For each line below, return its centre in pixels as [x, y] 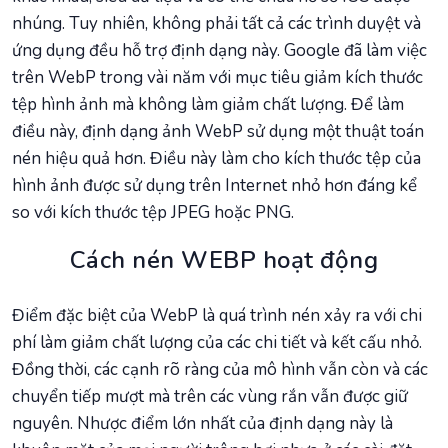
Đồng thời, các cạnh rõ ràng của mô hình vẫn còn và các [220, 370]
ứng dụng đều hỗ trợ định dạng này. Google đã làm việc [219, 51]
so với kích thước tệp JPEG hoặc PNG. [153, 213]
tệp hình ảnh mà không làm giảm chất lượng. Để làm [208, 105]
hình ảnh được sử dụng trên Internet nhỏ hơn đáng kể [214, 186]
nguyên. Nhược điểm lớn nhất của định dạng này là [202, 424]
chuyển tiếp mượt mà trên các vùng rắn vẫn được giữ [210, 397]
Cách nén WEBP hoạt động [224, 260]
